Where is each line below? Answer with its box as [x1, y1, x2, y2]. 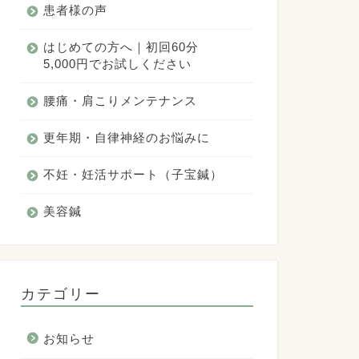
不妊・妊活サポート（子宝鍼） [42, 167, 223, 181]
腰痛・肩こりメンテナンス [42, 94, 197, 107]
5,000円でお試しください [42, 57, 192, 71]
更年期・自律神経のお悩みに [42, 131, 210, 144]
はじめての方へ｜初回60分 [42, 40, 199, 54]
